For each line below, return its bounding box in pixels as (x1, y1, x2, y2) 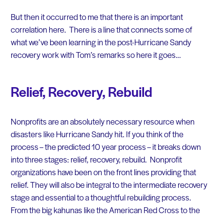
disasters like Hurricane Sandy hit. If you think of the (10, 128, 183, 140)
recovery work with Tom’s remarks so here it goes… (10, 49, 181, 61)
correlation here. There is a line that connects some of (10, 23, 192, 36)
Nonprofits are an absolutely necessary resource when (10, 115, 195, 127)
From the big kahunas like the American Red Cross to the (10, 204, 200, 216)
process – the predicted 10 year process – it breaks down (10, 141, 201, 153)
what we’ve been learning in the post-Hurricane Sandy (10, 36, 191, 48)
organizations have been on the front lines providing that (10, 166, 196, 178)
